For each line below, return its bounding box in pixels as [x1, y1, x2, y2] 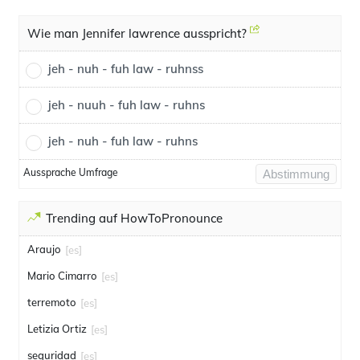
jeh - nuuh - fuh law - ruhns [48, 97, 205, 112]
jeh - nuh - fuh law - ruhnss [48, 61, 203, 76]
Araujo [27, 243, 61, 256]
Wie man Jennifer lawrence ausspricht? [27, 26, 250, 41]
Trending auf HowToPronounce [46, 211, 223, 226]
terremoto [27, 296, 76, 309]
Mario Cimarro [27, 269, 97, 282]
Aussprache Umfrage [23, 166, 118, 178]
